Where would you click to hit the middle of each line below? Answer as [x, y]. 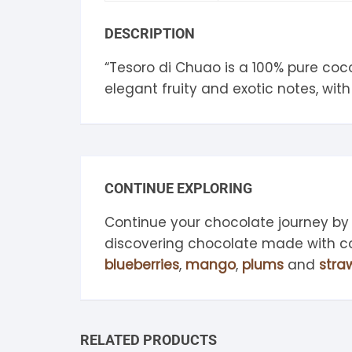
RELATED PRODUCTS [148, 339]
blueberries [142, 264]
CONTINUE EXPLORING [178, 188]
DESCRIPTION [150, 33]
